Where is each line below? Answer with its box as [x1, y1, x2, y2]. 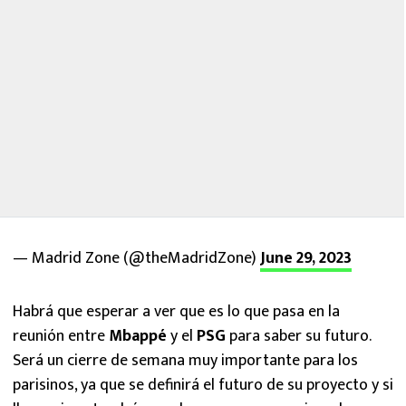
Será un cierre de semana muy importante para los [13, 347, 358, 374]
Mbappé [109, 323, 167, 350]
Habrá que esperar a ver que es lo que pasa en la [13, 298, 340, 325]
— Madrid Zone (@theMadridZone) [13, 245, 260, 272]
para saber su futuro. [226, 323, 371, 350]
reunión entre [13, 323, 109, 350]
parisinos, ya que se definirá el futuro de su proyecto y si [13, 372, 393, 399]
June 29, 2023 [260, 245, 352, 272]
